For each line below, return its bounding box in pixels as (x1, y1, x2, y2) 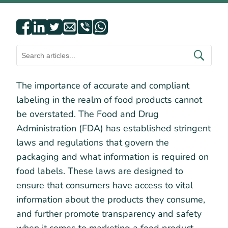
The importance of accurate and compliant (16, 79, 189, 92)
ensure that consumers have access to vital (16, 179, 193, 191)
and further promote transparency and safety (16, 208, 202, 220)
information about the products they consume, (16, 193, 205, 206)
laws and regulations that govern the (16, 136, 169, 149)
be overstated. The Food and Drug (16, 108, 159, 120)
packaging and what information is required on (16, 151, 209, 163)
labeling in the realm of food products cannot (16, 94, 202, 106)
